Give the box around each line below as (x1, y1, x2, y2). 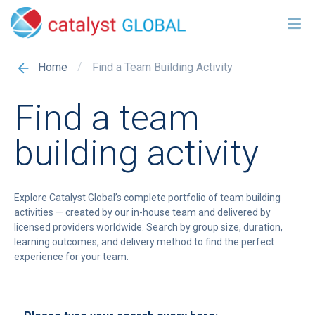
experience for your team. (14, 250, 129, 262)
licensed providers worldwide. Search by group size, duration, (14, 221, 283, 233)
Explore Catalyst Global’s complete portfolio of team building (14, 191, 281, 203)
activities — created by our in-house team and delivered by (14, 206, 271, 218)
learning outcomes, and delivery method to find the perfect (14, 236, 274, 247)
